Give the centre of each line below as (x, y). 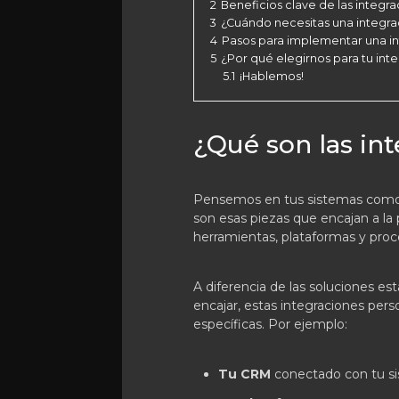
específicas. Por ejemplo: (270, 324)
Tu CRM (244, 374)
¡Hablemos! (272, 76)
